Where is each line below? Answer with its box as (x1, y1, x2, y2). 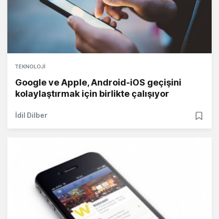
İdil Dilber (15, 110, 47, 119)
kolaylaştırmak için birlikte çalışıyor (15, 88, 169, 99)
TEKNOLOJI (15, 63, 45, 70)
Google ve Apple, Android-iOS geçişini (15, 77, 181, 88)
